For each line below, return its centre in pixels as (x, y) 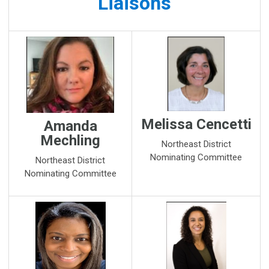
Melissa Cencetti (196, 124)
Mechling (70, 141)
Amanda (70, 126)
